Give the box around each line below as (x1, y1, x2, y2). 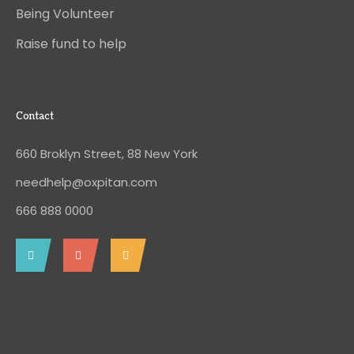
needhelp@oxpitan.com (16, 174, 157, 191)
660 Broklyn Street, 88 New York (16, 145, 198, 163)
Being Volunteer (16, 5, 115, 24)
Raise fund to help (16, 35, 126, 54)
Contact (16, 110, 54, 124)
